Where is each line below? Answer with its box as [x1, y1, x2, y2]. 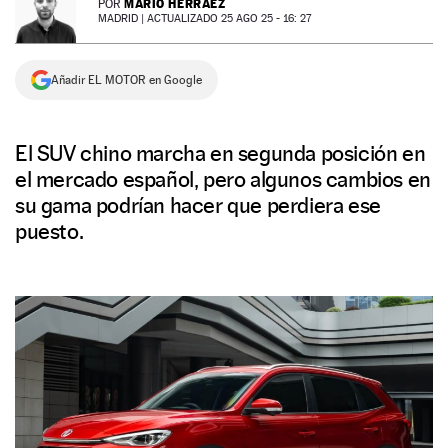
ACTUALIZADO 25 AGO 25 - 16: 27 [147, 12, 311, 25]
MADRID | [98, 12, 147, 25]
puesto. [15, 218, 84, 244]
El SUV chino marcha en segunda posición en [15, 140, 426, 166]
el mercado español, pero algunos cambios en [15, 166, 431, 192]
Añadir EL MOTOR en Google [51, 73, 202, 87]
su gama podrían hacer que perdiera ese [15, 192, 381, 218]
